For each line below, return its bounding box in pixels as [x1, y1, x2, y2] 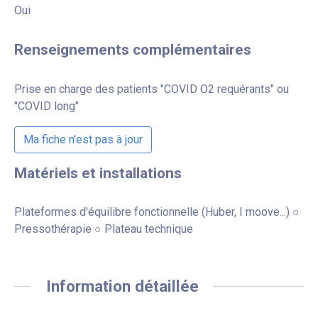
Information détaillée [45, 276, 199, 295]
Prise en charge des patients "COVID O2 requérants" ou [14, 82, 289, 96]
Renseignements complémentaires [14, 41, 251, 59]
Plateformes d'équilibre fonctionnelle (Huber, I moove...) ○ [14, 204, 300, 219]
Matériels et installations [14, 164, 182, 182]
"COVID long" [14, 99, 79, 113]
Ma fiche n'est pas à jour [23, 132, 143, 146]
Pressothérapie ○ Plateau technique [14, 221, 193, 236]
